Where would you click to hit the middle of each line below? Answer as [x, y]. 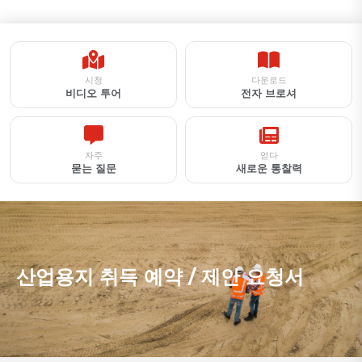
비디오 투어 [93, 94]
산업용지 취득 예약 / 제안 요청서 [160, 277]
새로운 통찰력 [269, 169]
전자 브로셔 [269, 94]
